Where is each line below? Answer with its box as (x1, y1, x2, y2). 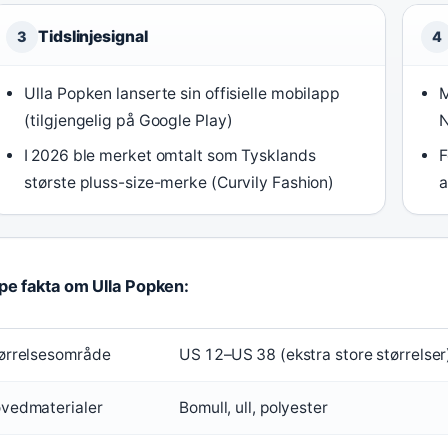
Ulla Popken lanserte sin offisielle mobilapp (24, 84, 340, 104)
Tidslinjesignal (38, 27, 148, 47)
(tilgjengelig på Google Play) (24, 111, 233, 131)
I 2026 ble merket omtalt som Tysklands (24, 146, 316, 166)
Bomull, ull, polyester (179, 398, 328, 418)
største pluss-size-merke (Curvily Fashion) (24, 173, 335, 193)
